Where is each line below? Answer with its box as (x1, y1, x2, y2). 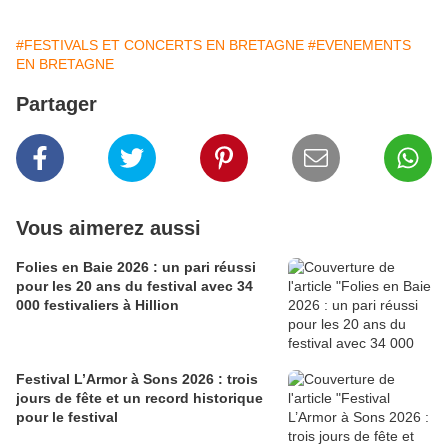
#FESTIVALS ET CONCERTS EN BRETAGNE (16, 37, 304, 54)
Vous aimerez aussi (16, 217, 201, 240)
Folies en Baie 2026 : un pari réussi (16, 259, 256, 276)
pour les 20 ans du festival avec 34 (16, 278, 253, 295)
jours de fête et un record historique (16, 390, 263, 407)
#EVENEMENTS (308, 37, 411, 54)
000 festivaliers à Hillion (16, 297, 179, 314)
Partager (16, 93, 97, 116)
